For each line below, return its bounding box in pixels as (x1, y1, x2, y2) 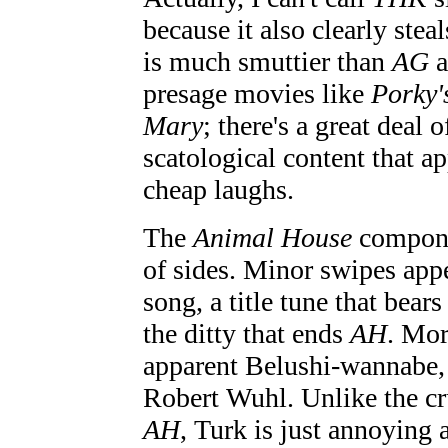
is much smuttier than (143, 45, 392, 77)
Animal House (193, 221, 352, 253)
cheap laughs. (143, 173, 294, 205)
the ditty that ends (143, 317, 350, 349)
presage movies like (143, 77, 371, 109)
